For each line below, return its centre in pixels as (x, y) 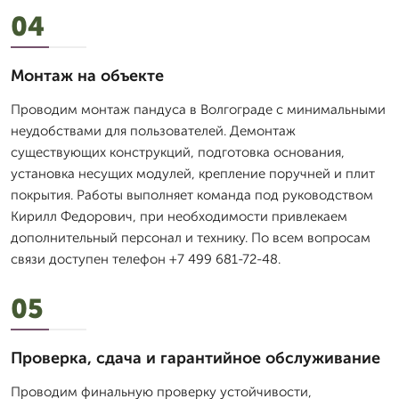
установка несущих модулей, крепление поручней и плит (193, 174)
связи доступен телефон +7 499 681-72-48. (146, 259)
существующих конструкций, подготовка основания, (178, 152)
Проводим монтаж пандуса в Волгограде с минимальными (198, 110)
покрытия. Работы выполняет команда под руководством (192, 195)
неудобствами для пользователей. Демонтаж (153, 131)
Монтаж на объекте (87, 76)
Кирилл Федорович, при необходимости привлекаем (179, 216)
